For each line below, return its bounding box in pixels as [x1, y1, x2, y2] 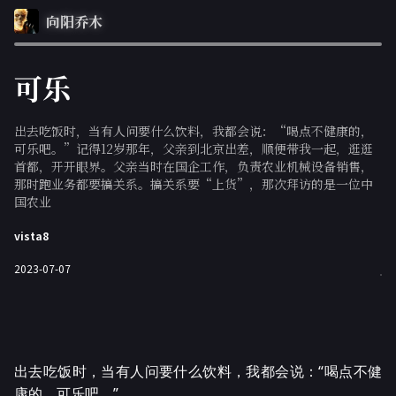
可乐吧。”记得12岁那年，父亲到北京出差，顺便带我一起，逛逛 [14, 140, 373, 157]
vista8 [14, 228, 49, 243]
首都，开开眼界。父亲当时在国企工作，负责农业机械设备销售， [14, 157, 373, 175]
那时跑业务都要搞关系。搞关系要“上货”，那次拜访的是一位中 [14, 175, 373, 193]
